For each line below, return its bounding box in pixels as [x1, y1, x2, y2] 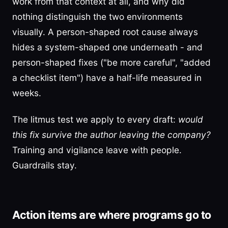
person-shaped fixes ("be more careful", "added [12, 57, 211, 68]
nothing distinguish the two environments [12, 11, 183, 22]
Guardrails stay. [12, 160, 77, 170]
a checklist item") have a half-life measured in [12, 72, 202, 83]
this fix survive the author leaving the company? [12, 129, 211, 140]
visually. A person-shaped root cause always [12, 26, 198, 37]
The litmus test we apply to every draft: [12, 114, 178, 125]
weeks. [12, 88, 41, 98]
